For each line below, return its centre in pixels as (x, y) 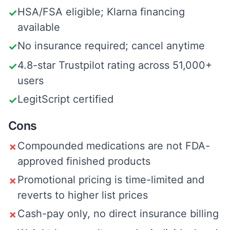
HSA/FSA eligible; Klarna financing (101, 12)
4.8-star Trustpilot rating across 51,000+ (115, 65)
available (39, 27)
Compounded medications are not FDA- (114, 146)
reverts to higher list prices (83, 195)
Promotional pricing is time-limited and (111, 180)
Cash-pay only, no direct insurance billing (118, 214)
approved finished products (84, 161)
